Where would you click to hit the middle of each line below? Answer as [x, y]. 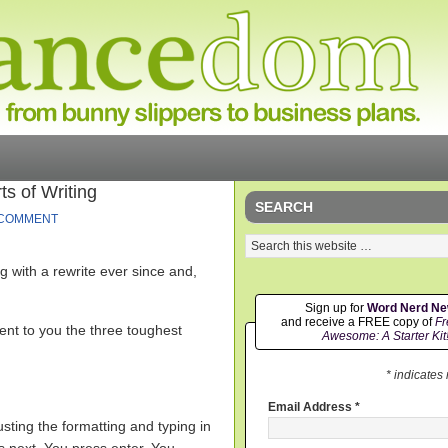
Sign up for [335, 308]
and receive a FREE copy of [357, 322]
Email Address [311, 407]
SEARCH [284, 207]
